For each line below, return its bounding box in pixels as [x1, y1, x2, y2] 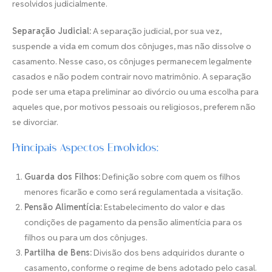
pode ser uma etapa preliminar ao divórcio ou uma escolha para [12, 86, 259, 97]
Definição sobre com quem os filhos [100, 171, 240, 182]
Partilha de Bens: [24, 247, 92, 258]
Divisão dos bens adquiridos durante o [92, 247, 245, 258]
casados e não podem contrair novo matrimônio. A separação [12, 71, 251, 82]
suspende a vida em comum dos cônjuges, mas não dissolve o [12, 41, 251, 52]
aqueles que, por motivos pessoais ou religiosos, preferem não [12, 101, 256, 112]
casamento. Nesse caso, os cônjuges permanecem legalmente [12, 56, 252, 67]
